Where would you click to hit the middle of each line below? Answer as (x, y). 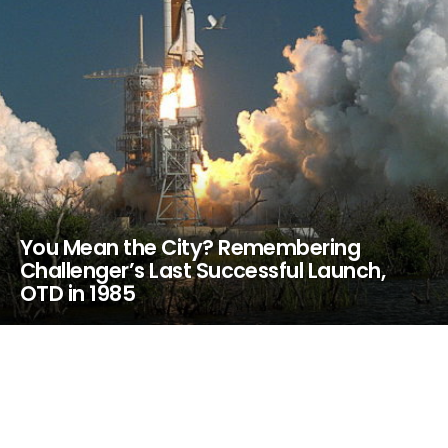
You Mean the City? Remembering (190, 247)
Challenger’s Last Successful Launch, (203, 270)
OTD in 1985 (78, 293)
